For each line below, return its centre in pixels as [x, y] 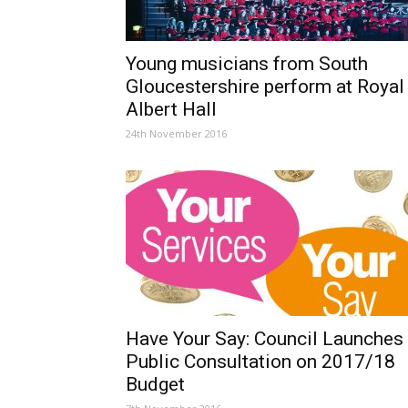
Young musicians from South [247, 64]
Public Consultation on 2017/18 [260, 362]
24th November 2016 [176, 133]
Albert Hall [171, 109]
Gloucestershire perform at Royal [265, 87]
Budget [155, 384]
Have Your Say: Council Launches [265, 339]
